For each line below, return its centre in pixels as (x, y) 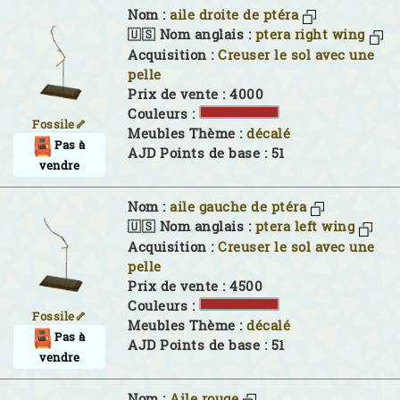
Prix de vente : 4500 (195, 286)
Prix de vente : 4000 (196, 94)
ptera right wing (310, 35)
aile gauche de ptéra (238, 206)
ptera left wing (304, 227)
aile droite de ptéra (234, 14)
